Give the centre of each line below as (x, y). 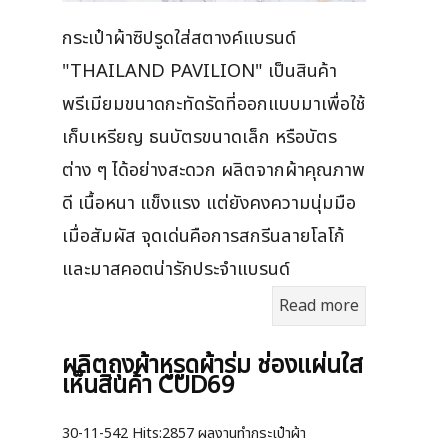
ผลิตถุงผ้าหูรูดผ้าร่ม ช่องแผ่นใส (212, 366)
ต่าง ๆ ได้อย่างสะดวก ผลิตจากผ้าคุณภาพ (213, 170)
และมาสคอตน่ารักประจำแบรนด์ (176, 269)
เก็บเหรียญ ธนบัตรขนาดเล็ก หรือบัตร (199, 137)
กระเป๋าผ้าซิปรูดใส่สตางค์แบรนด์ (179, 38)
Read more (319, 306)
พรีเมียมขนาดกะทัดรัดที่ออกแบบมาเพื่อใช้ (213, 104)
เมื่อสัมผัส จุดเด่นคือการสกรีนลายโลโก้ (203, 236)
